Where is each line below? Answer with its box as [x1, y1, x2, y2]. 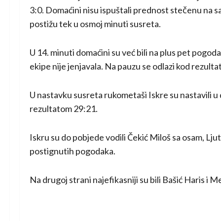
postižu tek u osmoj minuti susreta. [30, 18, 161, 30]
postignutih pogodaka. [30, 146, 115, 157]
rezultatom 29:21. [30, 103, 98, 114]
